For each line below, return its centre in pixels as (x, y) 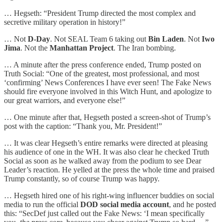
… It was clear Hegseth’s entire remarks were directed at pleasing (106, 143)
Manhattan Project (82, 48)
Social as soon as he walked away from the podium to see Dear (103, 161)
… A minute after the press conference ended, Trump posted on (103, 64)
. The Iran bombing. (145, 48)
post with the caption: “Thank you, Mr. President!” (83, 126)
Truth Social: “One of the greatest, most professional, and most (102, 73)
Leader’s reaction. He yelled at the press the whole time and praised (109, 169)
